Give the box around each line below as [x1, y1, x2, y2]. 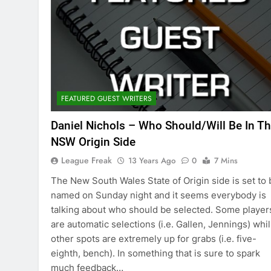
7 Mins [214, 155, 238, 167]
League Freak [61, 154, 112, 167]
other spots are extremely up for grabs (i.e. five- [51, 233, 256, 245]
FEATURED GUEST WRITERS [61, 93, 152, 105]
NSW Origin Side [51, 135, 135, 149]
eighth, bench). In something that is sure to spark [51, 247, 260, 260]
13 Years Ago [128, 155, 175, 167]
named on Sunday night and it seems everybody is [51, 189, 266, 201]
